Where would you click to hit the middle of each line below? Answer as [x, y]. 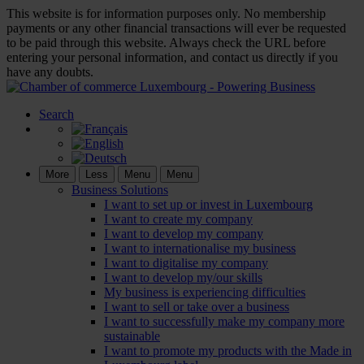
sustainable [132, 336]
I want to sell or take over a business [197, 307]
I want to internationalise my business [200, 248]
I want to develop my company [184, 234]
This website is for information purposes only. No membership [166, 13]
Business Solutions [120, 190]
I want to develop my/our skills [183, 277]
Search [56, 114]
